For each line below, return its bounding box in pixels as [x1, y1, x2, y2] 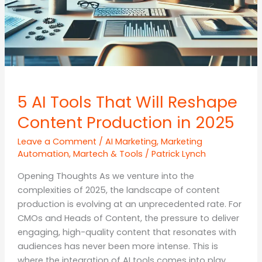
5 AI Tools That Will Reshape [17, 90, 237, 113]
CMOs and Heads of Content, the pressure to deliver [17, 212, 239, 224]
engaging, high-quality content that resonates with [17, 226, 236, 238]
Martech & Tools [73, 148, 143, 160]
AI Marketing [105, 136, 157, 148]
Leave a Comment [17, 136, 96, 148]
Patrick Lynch [151, 148, 206, 160]
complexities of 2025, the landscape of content [17, 184, 220, 196]
